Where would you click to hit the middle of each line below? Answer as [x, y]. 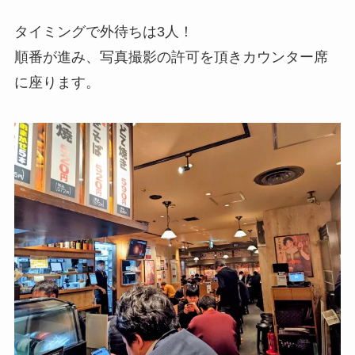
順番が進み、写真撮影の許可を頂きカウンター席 [171, 57]
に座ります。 [57, 82]
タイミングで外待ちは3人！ [103, 31]
